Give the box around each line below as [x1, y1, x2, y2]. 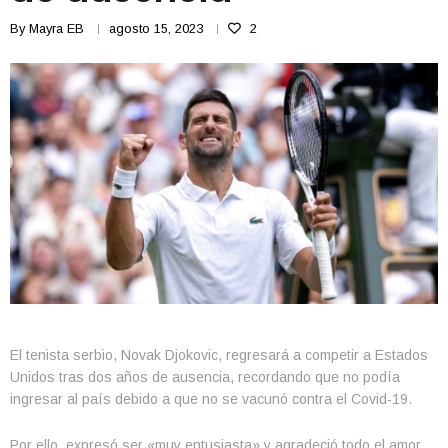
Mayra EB [29, 21, 84, 36]
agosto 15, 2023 [109, 21, 203, 36]
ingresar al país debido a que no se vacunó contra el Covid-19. [10, 391, 412, 408]
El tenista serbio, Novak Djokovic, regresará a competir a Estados [10, 347, 428, 364]
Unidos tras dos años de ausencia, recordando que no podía [10, 369, 400, 386]
